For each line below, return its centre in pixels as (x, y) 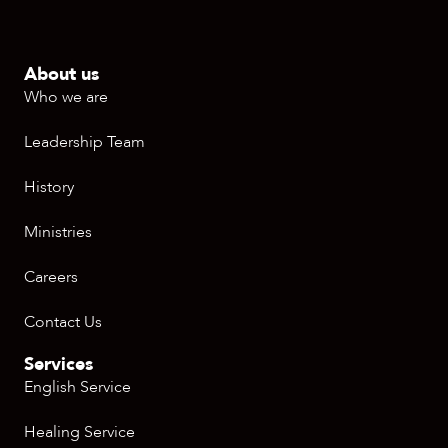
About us (61, 74)
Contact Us (63, 322)
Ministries (58, 232)
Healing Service (79, 432)
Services (58, 364)
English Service (77, 387)
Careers (51, 277)
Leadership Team (84, 142)
